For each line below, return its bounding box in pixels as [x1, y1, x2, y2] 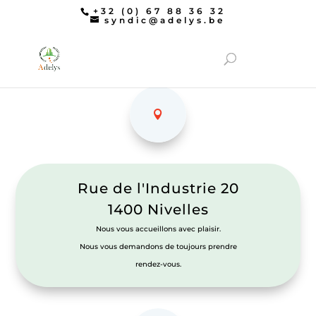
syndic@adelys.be [104, 15, 226, 25]
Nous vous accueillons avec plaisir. [95, 224, 221, 233]
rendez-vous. [135, 260, 181, 269]
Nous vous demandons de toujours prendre [79, 242, 237, 251]
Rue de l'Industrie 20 [77, 180, 239, 197]
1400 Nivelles [107, 201, 209, 218]
